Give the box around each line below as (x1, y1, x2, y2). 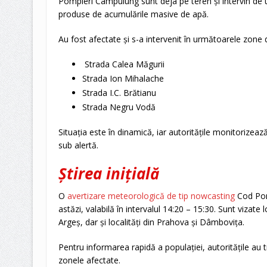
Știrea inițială (58, 163, 159, 185)
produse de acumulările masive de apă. (58, 8, 209, 20)
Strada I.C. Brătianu (82, 87, 156, 99)
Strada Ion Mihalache (82, 73, 164, 85)
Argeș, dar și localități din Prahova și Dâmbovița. (58, 216, 244, 228)
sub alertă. (58, 139, 98, 151)
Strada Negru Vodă (82, 101, 156, 113)
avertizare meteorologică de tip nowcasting (67, 190, 235, 202)
